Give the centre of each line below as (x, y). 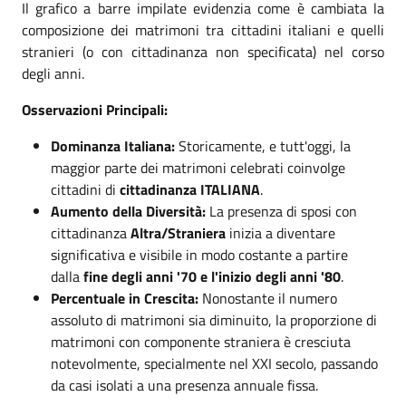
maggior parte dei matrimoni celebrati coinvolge (198, 168)
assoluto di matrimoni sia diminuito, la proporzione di (214, 320)
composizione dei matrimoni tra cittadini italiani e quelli (203, 30)
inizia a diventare (280, 233)
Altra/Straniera (178, 233)
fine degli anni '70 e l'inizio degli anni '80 (212, 276)
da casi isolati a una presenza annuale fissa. (184, 385)
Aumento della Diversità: (128, 211)
